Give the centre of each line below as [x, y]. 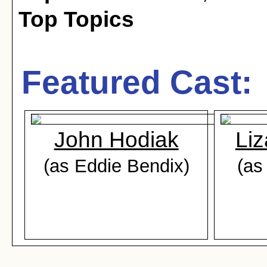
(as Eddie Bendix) [116, 166]
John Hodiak [116, 140]
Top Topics [76, 19]
